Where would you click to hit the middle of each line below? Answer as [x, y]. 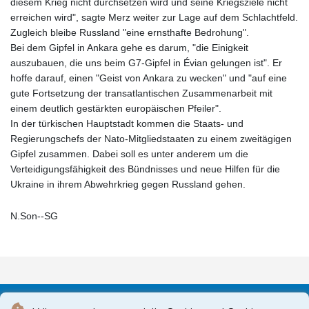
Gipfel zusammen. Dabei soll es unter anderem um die [129, 154]
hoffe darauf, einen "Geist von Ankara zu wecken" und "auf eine [149, 78]
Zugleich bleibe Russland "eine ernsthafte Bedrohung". [130, 33]
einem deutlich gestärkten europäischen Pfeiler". [116, 109]
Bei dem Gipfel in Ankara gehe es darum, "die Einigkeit [129, 48]
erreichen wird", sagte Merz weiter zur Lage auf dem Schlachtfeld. [154, 18]
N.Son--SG [34, 216]
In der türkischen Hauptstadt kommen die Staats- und [127, 124]
